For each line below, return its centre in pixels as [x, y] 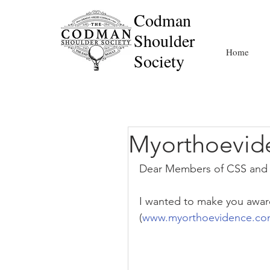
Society [159, 61]
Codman [162, 20]
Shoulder [164, 40]
